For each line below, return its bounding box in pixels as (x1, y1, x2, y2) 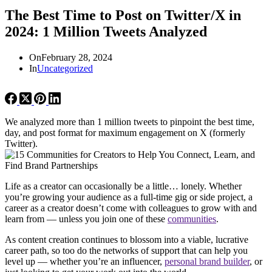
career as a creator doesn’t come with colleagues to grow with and (5, 202, 257, 213)
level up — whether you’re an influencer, (5, 256, 165, 267)
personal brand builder (165, 256, 250, 267)
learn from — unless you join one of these (5, 213, 168, 224)
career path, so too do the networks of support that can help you (5, 245, 248, 256)
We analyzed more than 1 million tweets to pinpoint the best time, (5, 116, 254, 127)
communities (168, 213, 216, 224)
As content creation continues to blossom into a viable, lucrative (5, 234, 248, 245)
